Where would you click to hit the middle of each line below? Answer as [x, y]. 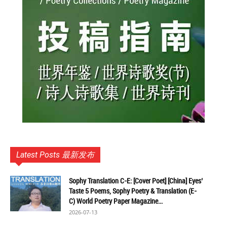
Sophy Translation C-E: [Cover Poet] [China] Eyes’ [136, 181]
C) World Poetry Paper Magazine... [116, 201]
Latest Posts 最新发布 [55, 155]
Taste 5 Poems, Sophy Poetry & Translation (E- [133, 191]
